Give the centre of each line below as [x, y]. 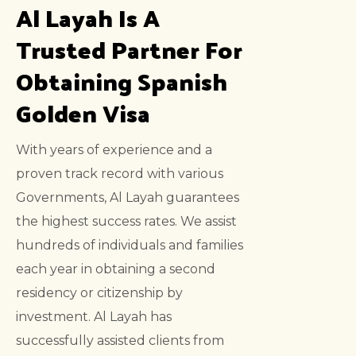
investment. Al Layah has [94, 316]
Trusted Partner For [129, 48]
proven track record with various [120, 173]
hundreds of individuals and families [130, 245]
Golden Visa [83, 112]
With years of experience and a [114, 149]
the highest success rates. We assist [126, 221]
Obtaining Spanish [122, 80]
